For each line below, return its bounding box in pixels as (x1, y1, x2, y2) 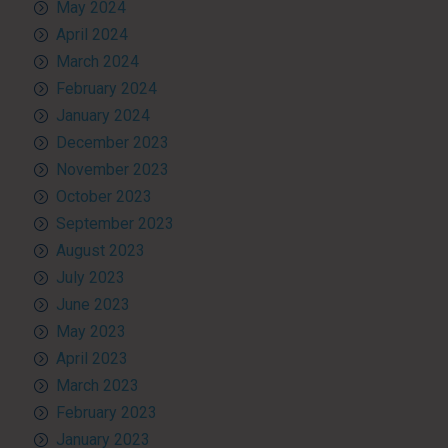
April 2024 (55, 25, 128, 45)
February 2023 (55, 403, 157, 423)
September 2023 (55, 214, 174, 234)
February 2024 (55, 79, 157, 99)
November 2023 (55, 160, 169, 180)
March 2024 (55, 52, 139, 72)
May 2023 (55, 322, 126, 342)
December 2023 (55, 133, 169, 153)
